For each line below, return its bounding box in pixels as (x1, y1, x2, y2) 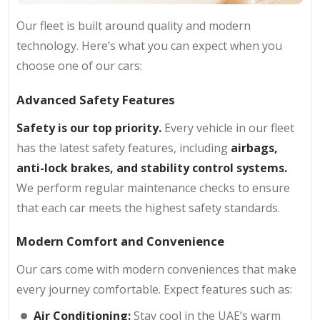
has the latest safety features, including (16, 139, 228, 156)
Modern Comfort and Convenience (16, 233, 224, 250)
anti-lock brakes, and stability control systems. (16, 159, 287, 176)
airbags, (228, 139, 278, 156)
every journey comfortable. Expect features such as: (16, 281, 292, 298)
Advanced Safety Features (16, 91, 175, 108)
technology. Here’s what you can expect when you (16, 38, 282, 54)
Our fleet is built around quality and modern (16, 18, 251, 34)
